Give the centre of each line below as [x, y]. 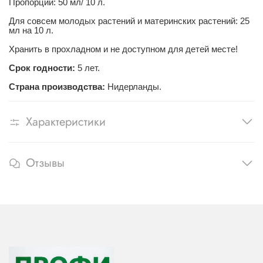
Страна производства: [57, 87]
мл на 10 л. [31, 30]
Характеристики [66, 122]
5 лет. [89, 68]
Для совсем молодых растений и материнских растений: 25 [129, 21]
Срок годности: [43, 68]
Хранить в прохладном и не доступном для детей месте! [123, 49]
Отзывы [45, 163]
